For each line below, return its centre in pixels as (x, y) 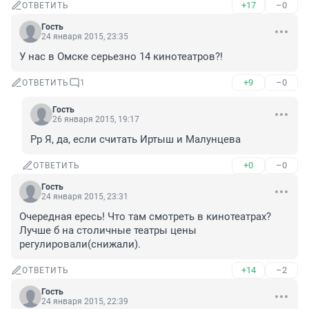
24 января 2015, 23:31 (85, 197)
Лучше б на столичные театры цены (108, 231)
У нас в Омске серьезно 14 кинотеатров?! (121, 57)
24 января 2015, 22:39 (85, 302)
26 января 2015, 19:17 (96, 120)
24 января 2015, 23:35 (85, 37)
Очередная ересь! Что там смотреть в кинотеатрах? (145, 217)
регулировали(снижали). (80, 245)
